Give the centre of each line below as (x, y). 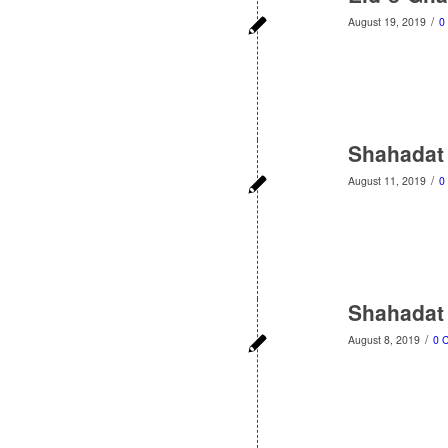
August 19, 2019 (387, 21)
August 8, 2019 (384, 339)
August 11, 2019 (387, 180)
